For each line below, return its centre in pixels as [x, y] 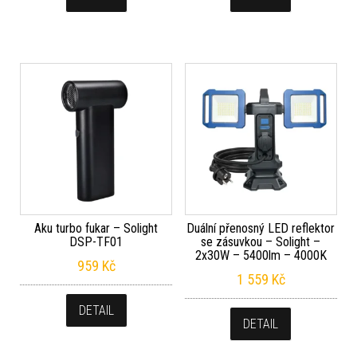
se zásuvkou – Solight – [261, 241]
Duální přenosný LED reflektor [261, 228]
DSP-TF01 [96, 241]
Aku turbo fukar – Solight [96, 228]
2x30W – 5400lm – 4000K [261, 255]
